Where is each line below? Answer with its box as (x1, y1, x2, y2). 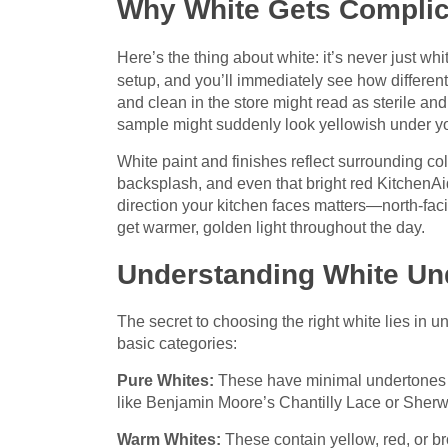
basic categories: (117, 335, 237, 353)
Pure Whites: (117, 372, 214, 390)
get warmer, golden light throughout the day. (117, 219, 425, 237)
